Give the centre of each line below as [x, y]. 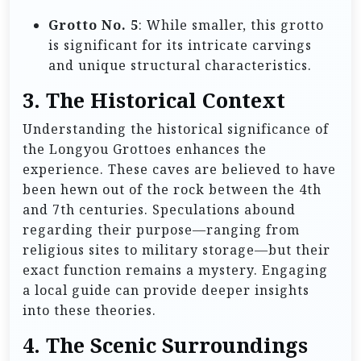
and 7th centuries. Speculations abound [159, 209]
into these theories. [89, 310]
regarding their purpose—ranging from [161, 229]
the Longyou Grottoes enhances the [145, 149]
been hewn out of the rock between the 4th [172, 189]
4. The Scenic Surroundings [165, 345]
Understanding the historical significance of [176, 129]
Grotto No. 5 [93, 25]
